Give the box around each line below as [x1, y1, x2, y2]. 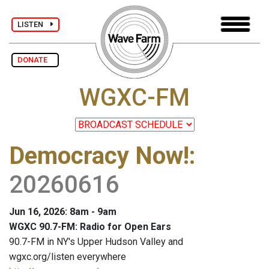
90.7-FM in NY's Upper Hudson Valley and [9, 236, 183, 248]
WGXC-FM [79, 83, 190, 112]
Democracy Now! [9, 142, 189, 171]
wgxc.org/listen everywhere [9, 251, 126, 263]
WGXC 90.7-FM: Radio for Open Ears [9, 221, 171, 233]
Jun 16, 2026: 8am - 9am [9, 206, 116, 218]
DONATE [17, 55, 53, 64]
